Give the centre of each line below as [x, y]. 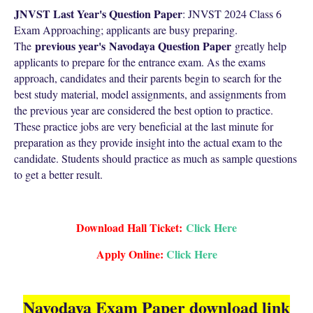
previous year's [70, 46]
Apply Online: [130, 254]
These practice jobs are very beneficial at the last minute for [144, 126]
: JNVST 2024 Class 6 [232, 14]
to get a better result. [58, 174]
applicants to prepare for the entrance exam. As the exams [140, 62]
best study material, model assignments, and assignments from [150, 94]
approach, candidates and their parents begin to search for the [148, 78]
